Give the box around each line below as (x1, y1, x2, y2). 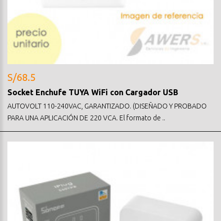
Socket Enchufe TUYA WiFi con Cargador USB (7, 87, 178, 97)
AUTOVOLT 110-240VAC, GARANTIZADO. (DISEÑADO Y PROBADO (7, 102, 207, 110)
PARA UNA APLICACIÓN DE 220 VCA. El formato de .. (7, 113, 165, 122)
